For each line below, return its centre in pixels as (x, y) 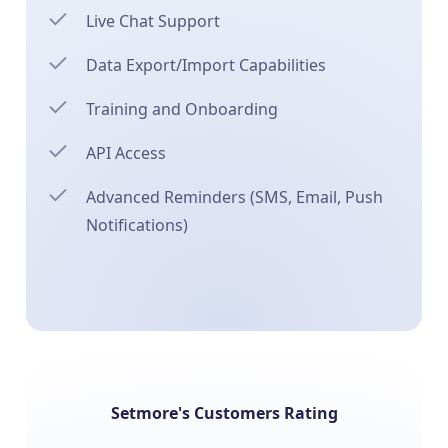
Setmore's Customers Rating (224, 413)
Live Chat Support (153, 21)
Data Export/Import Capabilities (206, 65)
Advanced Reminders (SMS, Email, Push (235, 197)
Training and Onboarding (182, 109)
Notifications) (137, 225)
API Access (126, 153)
